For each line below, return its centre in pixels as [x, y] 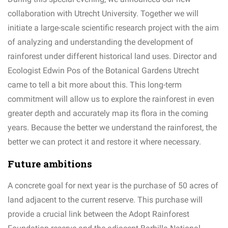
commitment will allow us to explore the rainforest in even [111, 99]
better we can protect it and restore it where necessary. [104, 142]
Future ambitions [50, 164]
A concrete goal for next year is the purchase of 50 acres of [113, 186]
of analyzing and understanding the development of [101, 42]
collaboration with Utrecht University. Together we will [103, 14]
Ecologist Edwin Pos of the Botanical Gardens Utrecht [103, 71]
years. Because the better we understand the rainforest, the [112, 128]
